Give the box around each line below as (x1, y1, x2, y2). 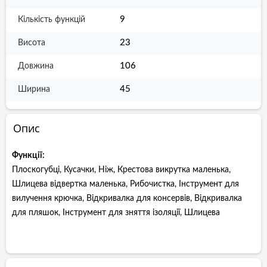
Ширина (18, 85, 50, 94)
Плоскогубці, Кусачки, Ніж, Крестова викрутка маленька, (12, 166, 231, 174)
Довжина (18, 62, 54, 70)
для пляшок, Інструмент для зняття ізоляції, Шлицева (12, 209, 220, 217)
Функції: (12, 151, 45, 160)
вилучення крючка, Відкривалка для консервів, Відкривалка (12, 194, 242, 203)
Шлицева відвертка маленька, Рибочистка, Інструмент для (12, 180, 239, 188)
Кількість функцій (18, 15, 85, 24)
